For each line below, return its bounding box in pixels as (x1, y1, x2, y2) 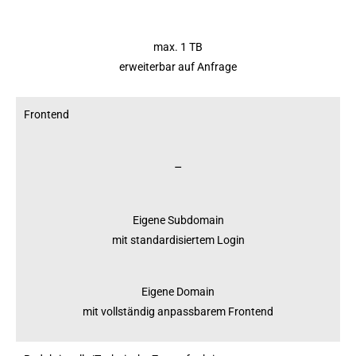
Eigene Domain (141, 284, 215, 298)
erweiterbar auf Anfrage (119, 60, 237, 73)
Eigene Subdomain (132, 213, 224, 226)
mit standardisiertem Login (111, 233, 245, 246)
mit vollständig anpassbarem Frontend (83, 304, 273, 318)
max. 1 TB (153, 40, 203, 53)
